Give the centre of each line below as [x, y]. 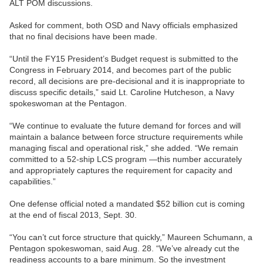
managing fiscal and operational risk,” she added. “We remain [124, 148]
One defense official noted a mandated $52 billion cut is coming [127, 204]
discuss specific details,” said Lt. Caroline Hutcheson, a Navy [122, 92]
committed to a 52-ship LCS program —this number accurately [126, 159]
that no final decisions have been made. [83, 37]
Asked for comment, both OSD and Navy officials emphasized [124, 26]
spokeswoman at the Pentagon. [68, 104]
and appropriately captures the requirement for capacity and [121, 171]
